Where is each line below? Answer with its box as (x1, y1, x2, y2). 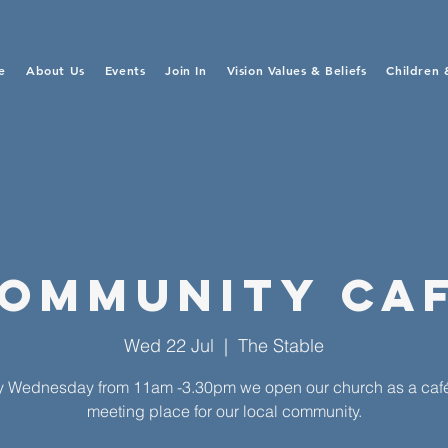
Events (104, 62, 146, 78)
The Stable (238, 334, 324, 357)
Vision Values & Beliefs (226, 62, 367, 78)
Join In (165, 62, 207, 78)
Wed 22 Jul (124, 334, 214, 357)
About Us (25, 62, 85, 78)
